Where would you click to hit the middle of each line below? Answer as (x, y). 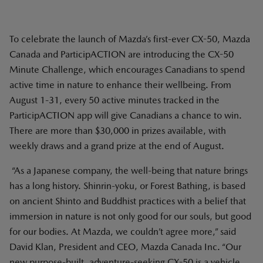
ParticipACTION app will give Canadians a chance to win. (126, 115)
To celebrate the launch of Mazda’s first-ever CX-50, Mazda (130, 39)
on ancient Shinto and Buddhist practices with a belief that (128, 201)
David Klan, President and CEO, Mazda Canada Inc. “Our (125, 247)
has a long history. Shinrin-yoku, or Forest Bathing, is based (127, 186)
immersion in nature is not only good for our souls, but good (130, 216)
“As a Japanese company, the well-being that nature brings (129, 171)
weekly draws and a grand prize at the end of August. (117, 146)
